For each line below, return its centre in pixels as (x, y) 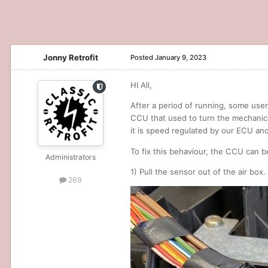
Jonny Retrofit (71, 58)
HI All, (141, 85)
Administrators (71, 157)
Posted (143, 58)
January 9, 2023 (181, 58)
